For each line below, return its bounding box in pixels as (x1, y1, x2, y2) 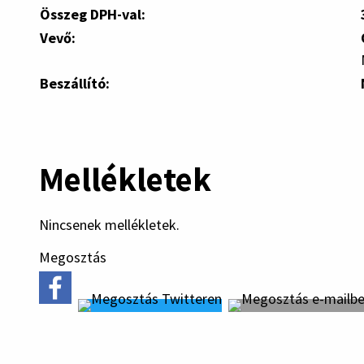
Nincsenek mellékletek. (39, 214, 180, 234)
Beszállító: (40, 73, 110, 93)
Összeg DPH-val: (40, 4, 145, 24)
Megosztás (39, 248, 106, 267)
